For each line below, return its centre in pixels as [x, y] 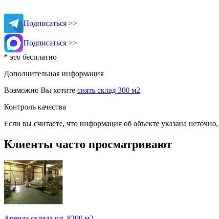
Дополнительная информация [54, 73]
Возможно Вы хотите [41, 90]
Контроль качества [35, 107]
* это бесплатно [30, 57]
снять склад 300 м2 [109, 90]
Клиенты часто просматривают [88, 144]
